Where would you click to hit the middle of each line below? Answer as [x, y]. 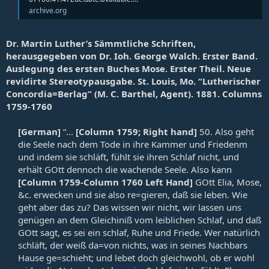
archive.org [48, 11]
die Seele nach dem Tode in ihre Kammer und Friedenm [133, 144]
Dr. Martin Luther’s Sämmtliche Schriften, [101, 43]
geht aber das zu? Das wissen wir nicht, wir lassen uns [130, 207]
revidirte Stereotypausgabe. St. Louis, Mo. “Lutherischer [133, 81]
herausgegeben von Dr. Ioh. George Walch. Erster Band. [132, 56]
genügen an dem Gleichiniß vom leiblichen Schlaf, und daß [140, 219]
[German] [39, 131]
